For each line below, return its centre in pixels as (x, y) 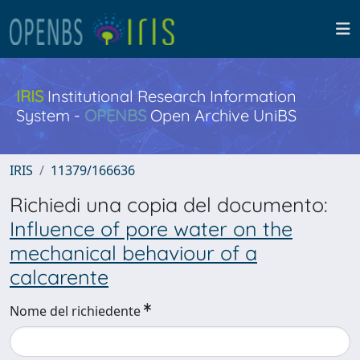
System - (50, 115)
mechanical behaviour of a (133, 253)
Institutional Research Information (170, 96)
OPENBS (115, 115)
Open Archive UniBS (221, 115)
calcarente (59, 277)
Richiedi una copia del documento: (169, 205)
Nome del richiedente (75, 311)
